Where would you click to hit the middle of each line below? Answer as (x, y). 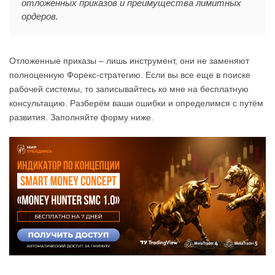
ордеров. (40, 16)
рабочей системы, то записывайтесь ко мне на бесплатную (129, 89)
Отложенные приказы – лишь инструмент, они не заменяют (129, 61)
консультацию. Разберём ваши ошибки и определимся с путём (136, 103)
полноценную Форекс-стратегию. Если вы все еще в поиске (130, 75)
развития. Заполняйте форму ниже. (81, 117)
